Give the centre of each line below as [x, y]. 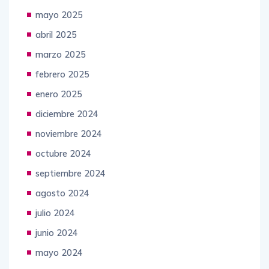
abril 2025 [56, 35]
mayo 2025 [59, 15]
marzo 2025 [61, 55]
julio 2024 [55, 213]
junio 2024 [57, 233]
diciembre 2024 [67, 114]
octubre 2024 [63, 154]
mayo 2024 [59, 253]
